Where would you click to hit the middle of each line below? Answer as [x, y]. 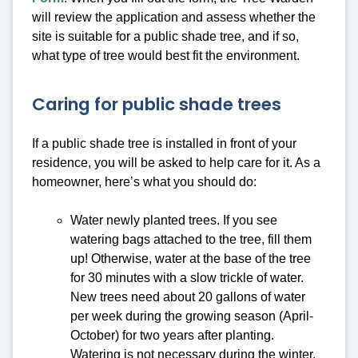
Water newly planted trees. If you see [174, 221]
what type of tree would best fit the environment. [167, 56]
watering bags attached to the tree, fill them [191, 240]
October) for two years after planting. [172, 336]
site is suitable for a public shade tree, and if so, [165, 37]
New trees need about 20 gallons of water [188, 297]
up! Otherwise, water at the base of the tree [191, 259]
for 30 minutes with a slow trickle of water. [187, 278]
